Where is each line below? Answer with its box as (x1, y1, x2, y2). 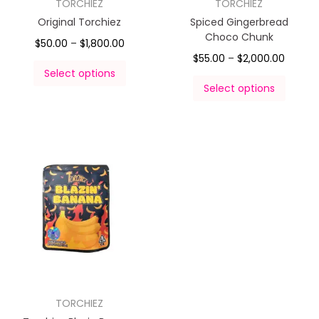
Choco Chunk (204, 29, 273, 44)
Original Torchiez (38, 14, 122, 29)
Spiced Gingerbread (189, 14, 288, 29)
